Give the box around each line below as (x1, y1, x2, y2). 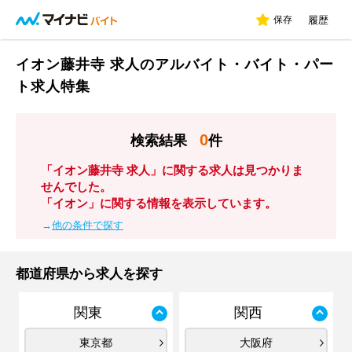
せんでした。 (41, 180, 112, 193)
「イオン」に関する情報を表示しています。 (41, 196, 277, 210)
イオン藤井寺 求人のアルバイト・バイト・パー (16, 57, 334, 72)
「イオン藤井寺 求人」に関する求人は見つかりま (41, 163, 303, 177)
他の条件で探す (52, 219, 123, 231)
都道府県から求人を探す (16, 266, 163, 281)
